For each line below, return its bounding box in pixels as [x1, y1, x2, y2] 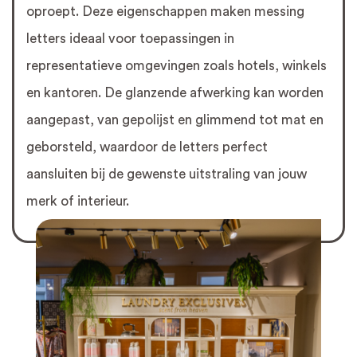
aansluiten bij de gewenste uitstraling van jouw [26, 167, 307, 182]
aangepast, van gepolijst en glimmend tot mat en [26, 113, 324, 127]
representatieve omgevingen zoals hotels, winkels [26, 59, 327, 73]
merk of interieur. [26, 194, 129, 209]
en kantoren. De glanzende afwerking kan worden [26, 86, 324, 100]
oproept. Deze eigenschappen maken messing [26, 5, 304, 19]
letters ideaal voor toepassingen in [26, 32, 234, 46]
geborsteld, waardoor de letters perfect [26, 140, 268, 155]
